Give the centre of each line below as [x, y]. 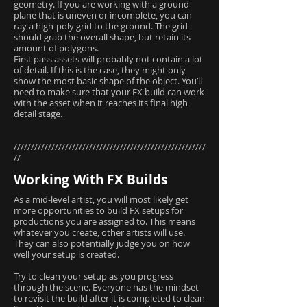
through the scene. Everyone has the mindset [106, 287]
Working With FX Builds [91, 180]
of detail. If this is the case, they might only [100, 70]
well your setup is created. [66, 254]
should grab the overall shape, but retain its [102, 37]
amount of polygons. [56, 48]
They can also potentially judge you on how [102, 243]
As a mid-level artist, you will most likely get [101, 199]
